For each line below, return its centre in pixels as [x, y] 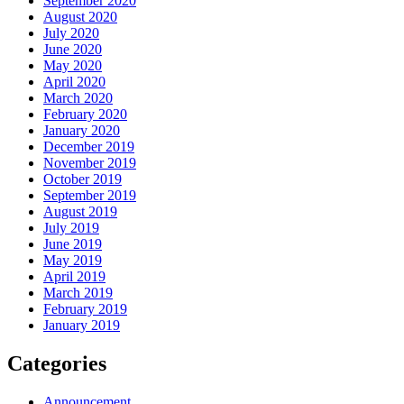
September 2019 [90, 195]
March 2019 [78, 292]
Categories [57, 363]
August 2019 [80, 211]
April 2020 [74, 81]
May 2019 [73, 260]
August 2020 [80, 16]
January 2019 [82, 325]
